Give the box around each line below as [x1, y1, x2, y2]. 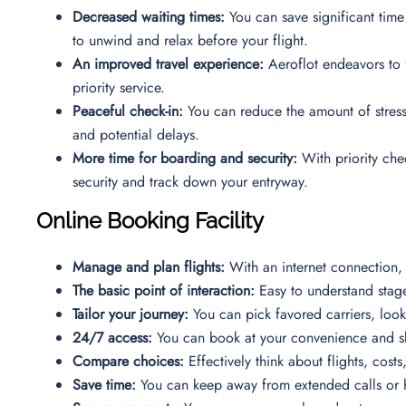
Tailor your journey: [72, 303, 193, 324]
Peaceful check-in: [72, 100, 183, 121]
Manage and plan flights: [72, 256, 225, 277]
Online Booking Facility [36, 207, 264, 234]
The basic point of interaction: [72, 279, 255, 301]
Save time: [72, 373, 136, 395]
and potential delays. [72, 123, 204, 145]
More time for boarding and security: [72, 147, 297, 169]
